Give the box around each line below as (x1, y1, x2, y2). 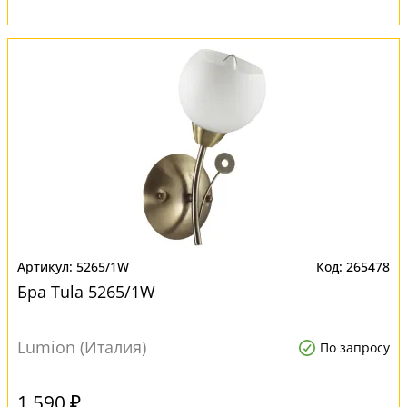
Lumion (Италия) (17, 336, 146, 358)
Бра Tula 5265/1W (17, 281, 155, 303)
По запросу (320, 339, 390, 356)
